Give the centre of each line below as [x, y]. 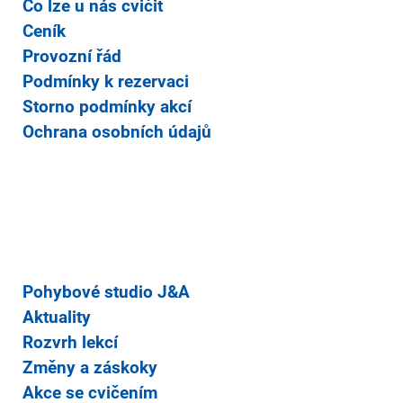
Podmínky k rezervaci [106, 82]
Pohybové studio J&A [106, 292]
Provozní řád [72, 57]
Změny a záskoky [90, 368]
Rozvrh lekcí [70, 343]
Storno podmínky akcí [107, 107]
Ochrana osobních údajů [117, 132]
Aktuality [57, 318]
